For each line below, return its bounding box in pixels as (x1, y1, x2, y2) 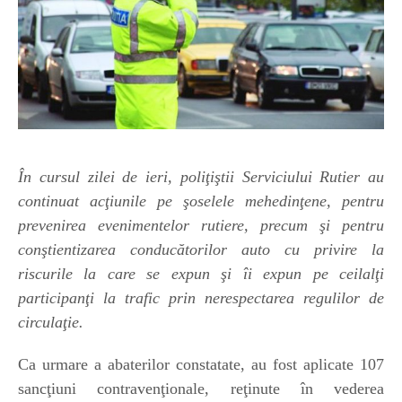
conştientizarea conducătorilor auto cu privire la (18, 240, 384, 259)
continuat (18, 192, 90, 211)
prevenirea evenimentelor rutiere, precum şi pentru (18, 216, 384, 235)
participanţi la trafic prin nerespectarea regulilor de (18, 289, 384, 308)
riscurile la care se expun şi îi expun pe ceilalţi (18, 265, 384, 284)
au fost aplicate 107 (251, 355, 384, 374)
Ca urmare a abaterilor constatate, (18, 355, 251, 374)
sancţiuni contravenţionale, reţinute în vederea (18, 380, 384, 398)
